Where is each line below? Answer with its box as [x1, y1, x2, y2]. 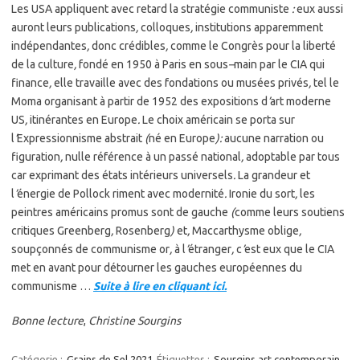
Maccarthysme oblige [190, 224, 299, 237]
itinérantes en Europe [27, 113, 137, 126]
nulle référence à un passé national [63, 150, 241, 163]
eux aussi [294, 2, 343, 15]
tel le [311, 76, 339, 89]
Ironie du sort [227, 187, 295, 200]
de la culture [11, 58, 74, 71]
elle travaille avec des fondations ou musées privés [51, 76, 309, 89]
